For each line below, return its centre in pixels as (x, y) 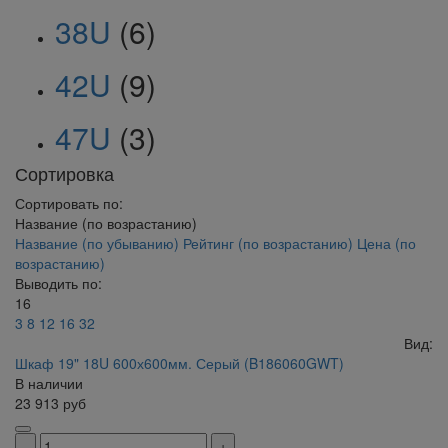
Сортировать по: (69, 203)
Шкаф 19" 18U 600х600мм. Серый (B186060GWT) (179, 363)
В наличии (49, 383)
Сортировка (64, 173)
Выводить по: (58, 283)
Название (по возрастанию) (106, 223)
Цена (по (386, 243)
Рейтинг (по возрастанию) (270, 243)
